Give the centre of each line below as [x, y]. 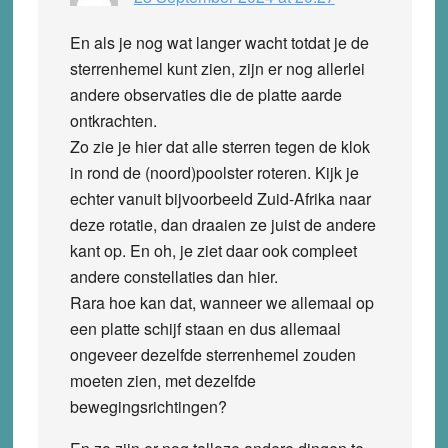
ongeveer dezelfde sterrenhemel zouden [212, 354]
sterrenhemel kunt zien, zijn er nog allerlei [217, 68]
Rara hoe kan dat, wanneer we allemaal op [221, 302]
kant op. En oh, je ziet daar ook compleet [213, 250]
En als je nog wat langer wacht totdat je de [219, 42]
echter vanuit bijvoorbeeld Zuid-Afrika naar [220, 198]
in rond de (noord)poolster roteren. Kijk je [214, 172]
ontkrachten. [113, 120]
